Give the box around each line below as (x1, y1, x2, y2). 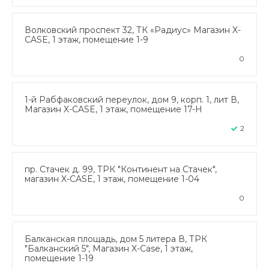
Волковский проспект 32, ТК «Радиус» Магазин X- (25, 24, 241, 35)
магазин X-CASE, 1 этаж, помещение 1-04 (25, 173, 199, 184)
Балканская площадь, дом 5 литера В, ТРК (25, 233, 207, 244)
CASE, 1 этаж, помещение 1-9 (25, 34, 148, 45)
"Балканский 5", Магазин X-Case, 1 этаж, (25, 243, 193, 254)
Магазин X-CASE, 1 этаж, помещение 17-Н (25, 103, 202, 115)
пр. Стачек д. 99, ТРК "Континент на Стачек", (25, 163, 217, 175)
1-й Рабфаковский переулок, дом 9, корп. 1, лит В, (25, 94, 239, 105)
